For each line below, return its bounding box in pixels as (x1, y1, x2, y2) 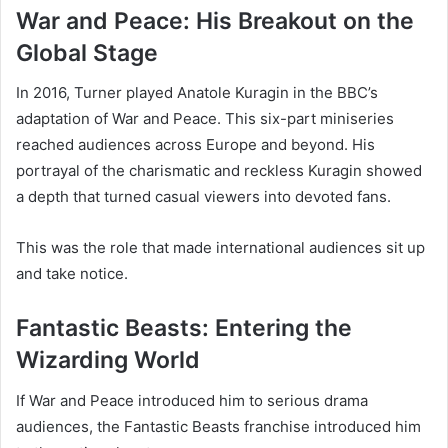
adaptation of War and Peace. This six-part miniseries (16, 109, 394, 129)
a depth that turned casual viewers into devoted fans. (16, 187, 391, 207)
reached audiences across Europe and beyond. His (16, 135, 375, 155)
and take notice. (16, 264, 128, 284)
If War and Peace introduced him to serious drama (16, 390, 368, 410)
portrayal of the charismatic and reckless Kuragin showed (16, 161, 422, 181)
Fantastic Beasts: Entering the (16, 314, 352, 343)
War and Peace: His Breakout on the (16, 6, 414, 35)
